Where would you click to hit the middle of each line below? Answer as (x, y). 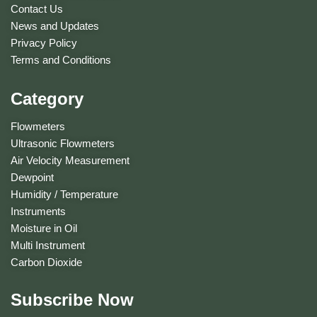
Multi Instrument (48, 245)
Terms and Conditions (61, 59)
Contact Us (37, 8)
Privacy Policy (44, 42)
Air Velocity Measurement (70, 160)
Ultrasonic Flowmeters (63, 143)
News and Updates (55, 25)
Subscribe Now (72, 299)
